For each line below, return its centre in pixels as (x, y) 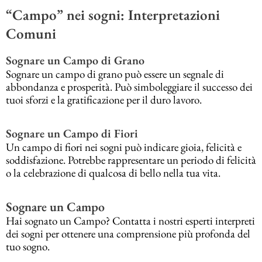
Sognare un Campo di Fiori (72, 134)
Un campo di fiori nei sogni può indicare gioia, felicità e (124, 147)
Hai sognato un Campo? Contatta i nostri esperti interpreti (130, 220)
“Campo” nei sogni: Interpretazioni (113, 14)
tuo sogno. (28, 246)
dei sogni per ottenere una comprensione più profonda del (128, 233)
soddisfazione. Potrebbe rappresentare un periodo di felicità (131, 160)
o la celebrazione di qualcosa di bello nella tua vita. (113, 173)
